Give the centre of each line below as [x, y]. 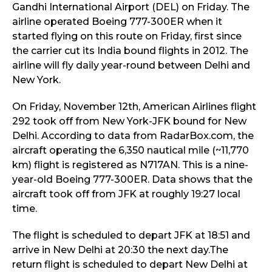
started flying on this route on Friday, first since [127, 36]
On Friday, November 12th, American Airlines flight [134, 107]
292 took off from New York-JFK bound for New [129, 121]
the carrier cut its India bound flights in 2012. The [130, 51]
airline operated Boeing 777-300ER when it [117, 22]
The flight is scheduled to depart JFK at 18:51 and [131, 236]
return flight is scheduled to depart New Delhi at [130, 265]
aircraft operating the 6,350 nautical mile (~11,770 [131, 151]
